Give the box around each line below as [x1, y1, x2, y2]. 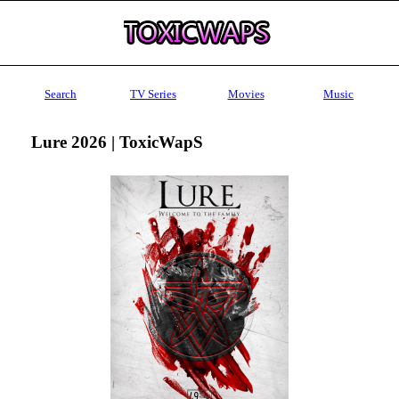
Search [45, 87, 77, 101]
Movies [227, 87, 265, 101]
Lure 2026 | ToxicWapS [30, 132, 203, 151]
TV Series [130, 87, 176, 101]
